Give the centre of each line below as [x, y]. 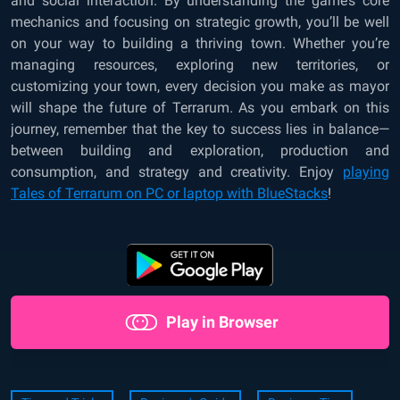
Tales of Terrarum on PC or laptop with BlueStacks [169, 193]
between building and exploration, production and [200, 150]
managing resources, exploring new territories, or [200, 64]
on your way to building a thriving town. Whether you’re [200, 43]
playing [366, 171]
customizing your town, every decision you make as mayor [200, 86]
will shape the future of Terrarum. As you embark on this [200, 107]
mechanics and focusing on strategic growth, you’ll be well [200, 21]
